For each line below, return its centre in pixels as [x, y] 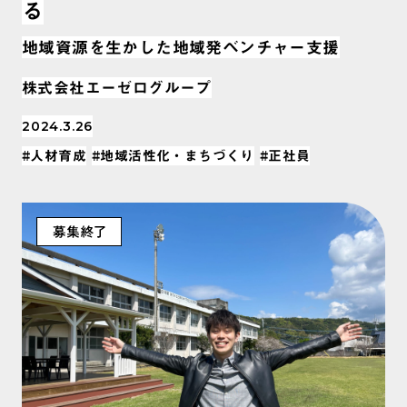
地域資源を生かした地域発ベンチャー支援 [181, 47]
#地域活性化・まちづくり [173, 155]
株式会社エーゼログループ [117, 87]
